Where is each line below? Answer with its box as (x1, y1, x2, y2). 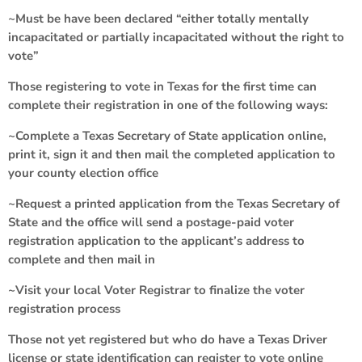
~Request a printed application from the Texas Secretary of (8, 195, 339, 212)
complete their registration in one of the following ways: (8, 96, 328, 113)
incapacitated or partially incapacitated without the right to (8, 28, 344, 45)
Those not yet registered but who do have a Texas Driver (8, 330, 327, 347)
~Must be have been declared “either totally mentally (8, 10, 309, 27)
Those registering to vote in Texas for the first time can (8, 78, 317, 95)
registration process (8, 300, 120, 317)
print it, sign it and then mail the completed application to (8, 145, 335, 162)
